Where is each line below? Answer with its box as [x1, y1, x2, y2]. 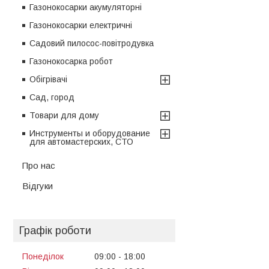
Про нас [22, 160, 55, 171]
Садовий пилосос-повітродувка [29, 38, 154, 48]
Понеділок [22, 251, 64, 261]
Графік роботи [19, 224, 91, 237]
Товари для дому [29, 110, 99, 120]
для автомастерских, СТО [29, 136, 133, 147]
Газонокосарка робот [29, 56, 113, 66]
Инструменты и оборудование [29, 128, 150, 138]
